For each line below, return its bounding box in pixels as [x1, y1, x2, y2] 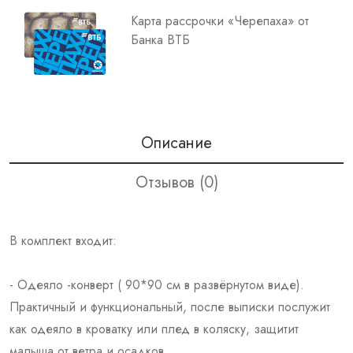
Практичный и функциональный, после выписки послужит [9, 297, 330, 316]
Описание [141, 131, 212, 154]
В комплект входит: [9, 231, 117, 250]
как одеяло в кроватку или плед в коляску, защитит [9, 319, 299, 338]
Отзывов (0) [135, 170, 218, 194]
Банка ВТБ [131, 30, 190, 49]
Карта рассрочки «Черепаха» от [131, 11, 309, 30]
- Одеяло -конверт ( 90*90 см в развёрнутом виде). [9, 275, 304, 294]
